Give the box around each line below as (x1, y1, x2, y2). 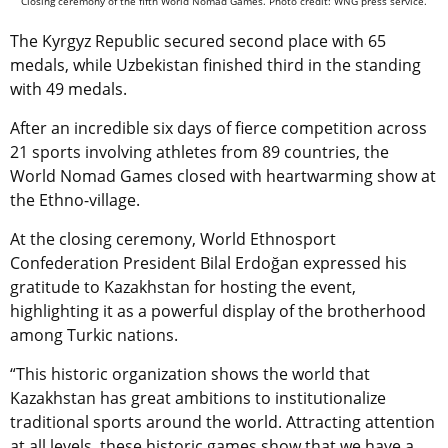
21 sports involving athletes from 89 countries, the (10, 140, 389, 163)
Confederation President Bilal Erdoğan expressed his (10, 251, 407, 274)
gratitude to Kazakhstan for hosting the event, (10, 275, 356, 298)
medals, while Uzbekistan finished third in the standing (10, 53, 421, 76)
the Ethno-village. (10, 188, 140, 211)
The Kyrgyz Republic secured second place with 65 (10, 29, 386, 52)
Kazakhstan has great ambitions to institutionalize (10, 386, 386, 409)
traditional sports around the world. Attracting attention (10, 410, 435, 433)
